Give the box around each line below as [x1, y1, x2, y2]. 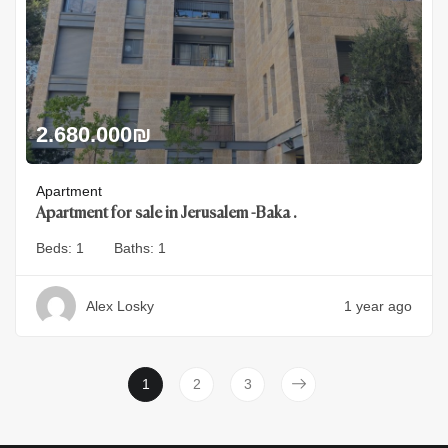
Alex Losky [86, 297, 154, 314]
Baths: [114, 239, 158, 256]
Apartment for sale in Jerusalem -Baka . [36, 205, 297, 222]
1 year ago [344, 297, 412, 314]
